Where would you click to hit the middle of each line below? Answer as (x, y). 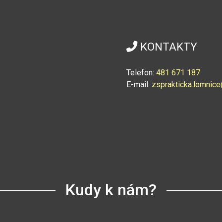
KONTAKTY (167, 47)
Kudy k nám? (111, 190)
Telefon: (141, 73)
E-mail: (138, 84)
